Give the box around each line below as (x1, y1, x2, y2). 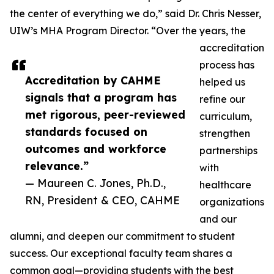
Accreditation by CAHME (25, 73, 161, 87)
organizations (199, 196, 264, 209)
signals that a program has (25, 91, 177, 105)
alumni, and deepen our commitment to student (10, 230, 235, 243)
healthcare (199, 179, 251, 191)
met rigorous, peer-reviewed (25, 108, 185, 122)
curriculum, (199, 110, 252, 123)
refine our (199, 93, 245, 106)
